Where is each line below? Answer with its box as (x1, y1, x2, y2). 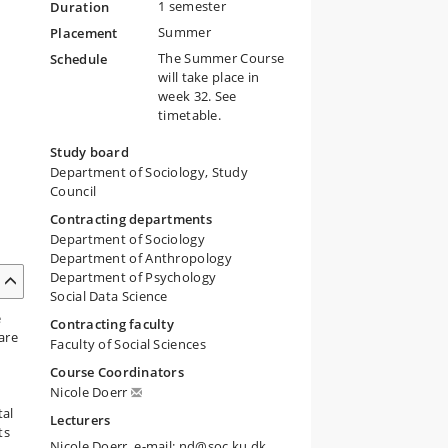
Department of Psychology (50, 268, 217, 286)
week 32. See (158, 87, 237, 105)
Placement (50, 24, 118, 42)
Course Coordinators (50, 363, 184, 381)
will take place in (158, 68, 260, 86)
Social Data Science (50, 287, 168, 305)
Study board (50, 143, 129, 161)
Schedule (50, 50, 108, 68)
